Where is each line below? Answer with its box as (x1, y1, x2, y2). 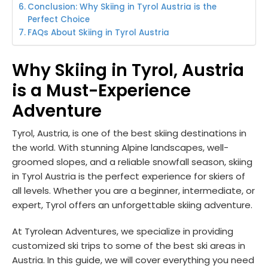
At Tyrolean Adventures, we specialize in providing (12, 224, 233, 237)
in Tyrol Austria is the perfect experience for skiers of (12, 169, 245, 182)
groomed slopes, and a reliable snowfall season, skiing (12, 155, 252, 168)
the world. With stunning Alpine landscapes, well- (12, 141, 229, 154)
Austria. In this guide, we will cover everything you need (12, 253, 254, 266)
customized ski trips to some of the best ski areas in (12, 239, 245, 252)
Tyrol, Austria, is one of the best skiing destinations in (12, 126, 246, 139)
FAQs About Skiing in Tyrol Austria (27, 26, 169, 38)
